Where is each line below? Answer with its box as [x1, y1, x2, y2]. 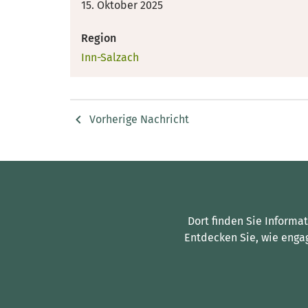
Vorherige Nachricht [89, 113, 189, 126]
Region [81, 31, 116, 45]
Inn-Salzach [81, 50, 139, 64]
